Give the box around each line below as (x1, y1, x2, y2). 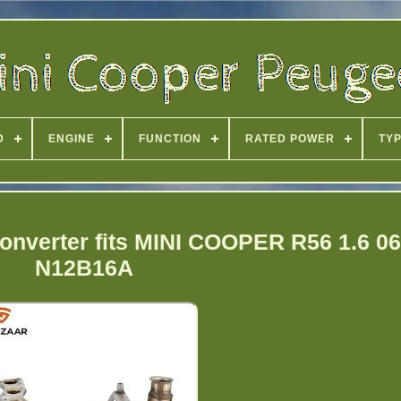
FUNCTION (139, 132, 201, 145)
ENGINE (48, 132, 95, 145)
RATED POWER (245, 132, 335, 145)
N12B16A (35, 254, 134, 280)
